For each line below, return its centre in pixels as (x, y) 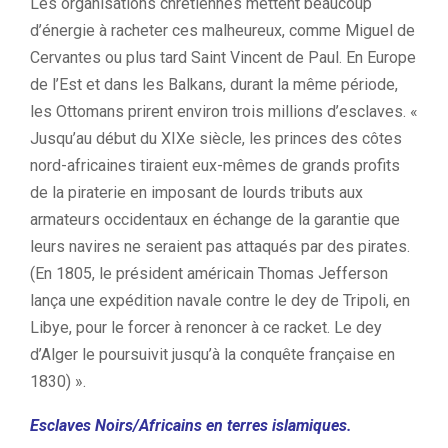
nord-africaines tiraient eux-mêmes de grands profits (215, 165)
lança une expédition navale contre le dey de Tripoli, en (220, 300)
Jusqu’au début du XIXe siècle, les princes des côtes (216, 138)
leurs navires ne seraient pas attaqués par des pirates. (220, 246)
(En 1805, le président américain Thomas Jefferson (209, 273)
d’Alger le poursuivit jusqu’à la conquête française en (212, 354)
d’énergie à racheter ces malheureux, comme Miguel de (222, 30)
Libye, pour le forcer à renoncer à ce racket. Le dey (206, 327)
